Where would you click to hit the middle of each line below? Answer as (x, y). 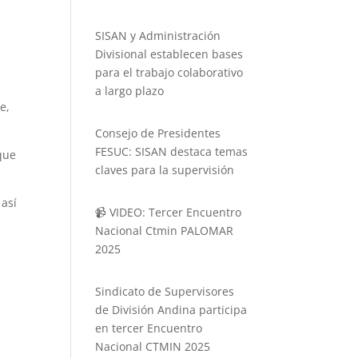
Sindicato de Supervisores (165, 291)
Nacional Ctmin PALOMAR (165, 231)
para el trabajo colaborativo (169, 72)
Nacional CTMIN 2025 (153, 346)
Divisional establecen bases (169, 54)
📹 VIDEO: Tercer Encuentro (169, 212)
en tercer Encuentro (149, 328)
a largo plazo (130, 91)
